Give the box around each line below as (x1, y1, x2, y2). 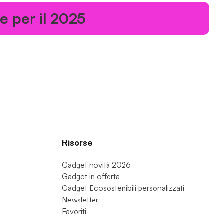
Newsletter (62, 194, 98, 204)
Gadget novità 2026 (62, 159, 131, 170)
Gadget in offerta (62, 171, 120, 181)
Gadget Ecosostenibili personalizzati (62, 183, 184, 193)
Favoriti (62, 206, 86, 216)
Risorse (62, 137, 93, 148)
